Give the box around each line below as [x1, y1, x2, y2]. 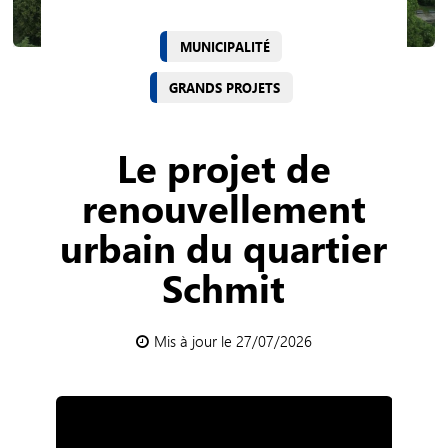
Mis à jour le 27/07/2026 [153, 330, 312, 351]
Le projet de [116, 143, 331, 193]
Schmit [162, 263, 286, 313]
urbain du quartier [60, 223, 388, 273]
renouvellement [81, 183, 366, 233]
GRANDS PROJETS [169, 79, 281, 96]
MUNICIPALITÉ [179, 38, 270, 55]
